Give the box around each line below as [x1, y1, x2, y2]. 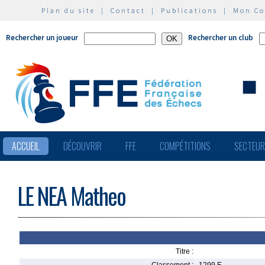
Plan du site [41, 6, 95, 15]
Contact [111, 6, 146, 15]
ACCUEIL [12, 139, 40, 153]
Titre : [176, 247, 193, 256]
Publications [161, 6, 218, 15]
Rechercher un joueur [6, 33, 78, 43]
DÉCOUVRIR [63, 139, 102, 153]
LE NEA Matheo [18, 179, 125, 212]
